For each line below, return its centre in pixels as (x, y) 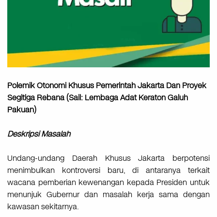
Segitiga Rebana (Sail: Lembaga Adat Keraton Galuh (98, 98)
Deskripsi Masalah (39, 134)
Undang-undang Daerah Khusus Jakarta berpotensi (108, 158)
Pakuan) (22, 110)
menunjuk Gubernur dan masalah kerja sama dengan (108, 195)
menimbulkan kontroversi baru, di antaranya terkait (108, 170)
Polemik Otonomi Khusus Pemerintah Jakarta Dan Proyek (107, 86)
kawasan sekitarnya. (43, 207)
